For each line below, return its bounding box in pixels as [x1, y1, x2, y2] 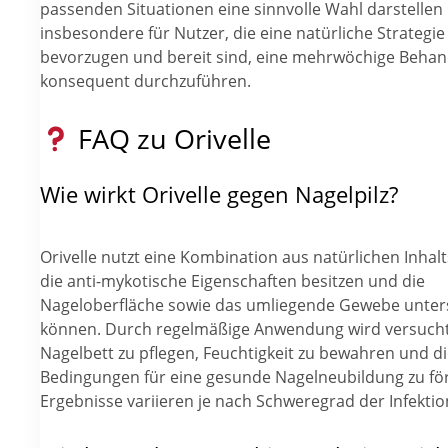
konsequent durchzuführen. [40, 69, 251, 92]
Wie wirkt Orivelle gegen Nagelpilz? [40, 178, 398, 210]
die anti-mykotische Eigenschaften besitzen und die [40, 270, 425, 293]
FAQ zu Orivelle [70, 119, 271, 157]
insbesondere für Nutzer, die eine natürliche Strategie [40, 21, 445, 44]
